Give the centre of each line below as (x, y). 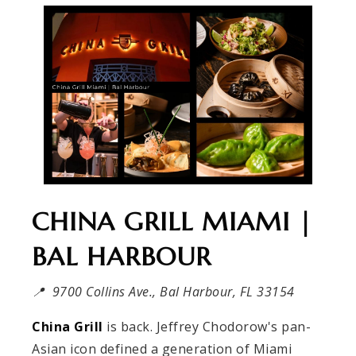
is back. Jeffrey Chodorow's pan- (209, 326)
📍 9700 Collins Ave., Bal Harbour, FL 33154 (163, 291)
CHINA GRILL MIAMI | (172, 221)
